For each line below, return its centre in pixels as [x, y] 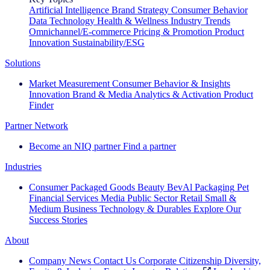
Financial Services [64, 198]
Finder [41, 105]
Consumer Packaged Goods [82, 187]
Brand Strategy [140, 10]
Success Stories [58, 219]
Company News [60, 260]
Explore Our [217, 209]
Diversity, [243, 260]
